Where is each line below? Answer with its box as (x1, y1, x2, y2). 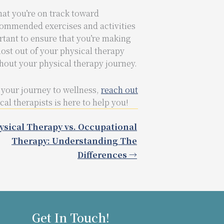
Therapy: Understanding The (11, 135, 137, 146)
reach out (101, 84, 138, 95)
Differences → (77, 149, 137, 160)
